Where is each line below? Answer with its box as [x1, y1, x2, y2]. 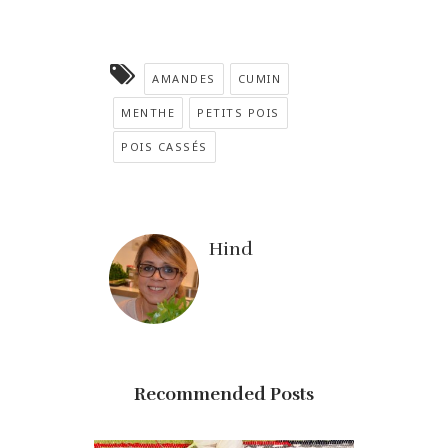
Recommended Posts [134, 383, 314, 406]
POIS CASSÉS [121, 139, 208, 155]
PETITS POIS [197, 105, 280, 121]
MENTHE [121, 105, 175, 121]
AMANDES [152, 71, 216, 87]
